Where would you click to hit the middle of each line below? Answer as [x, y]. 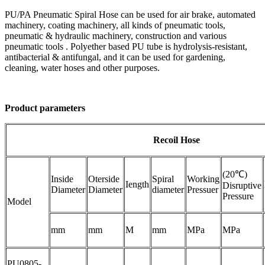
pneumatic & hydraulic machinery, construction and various [116, 35]
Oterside [104, 179]
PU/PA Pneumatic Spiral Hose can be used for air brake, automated [130, 14]
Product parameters [45, 108]
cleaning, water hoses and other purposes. [82, 67]
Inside [62, 179]
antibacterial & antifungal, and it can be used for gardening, [115, 57]
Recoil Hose [176, 140]
